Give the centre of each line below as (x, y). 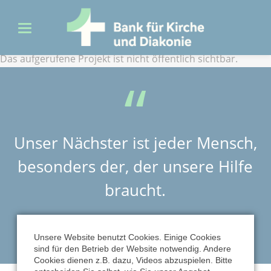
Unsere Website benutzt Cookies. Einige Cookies (127, 237)
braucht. (135, 190)
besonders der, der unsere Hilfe (135, 167)
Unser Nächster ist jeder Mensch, (135, 143)
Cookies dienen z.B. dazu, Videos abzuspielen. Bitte (133, 260)
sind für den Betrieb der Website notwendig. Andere (132, 249)
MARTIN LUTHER (135, 222)
